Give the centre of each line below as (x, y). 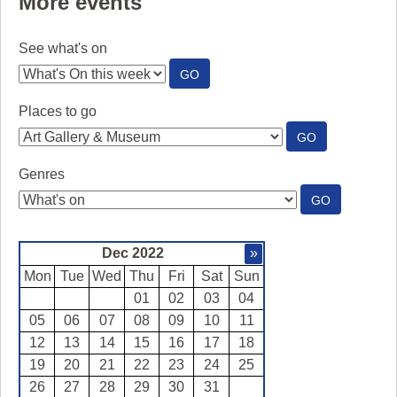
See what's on (63, 48)
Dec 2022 (133, 253)
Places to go (58, 111)
